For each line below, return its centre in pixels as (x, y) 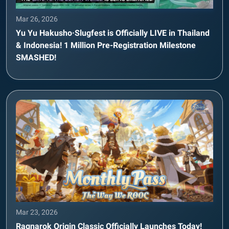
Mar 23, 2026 (37, 212)
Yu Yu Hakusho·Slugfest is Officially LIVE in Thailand (113, 33)
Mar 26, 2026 (37, 19)
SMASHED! (36, 57)
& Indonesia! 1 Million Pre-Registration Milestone (106, 45)
